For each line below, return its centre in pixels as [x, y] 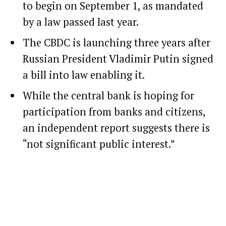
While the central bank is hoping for [108, 96]
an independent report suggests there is [116, 128]
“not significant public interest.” [99, 144]
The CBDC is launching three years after [117, 43]
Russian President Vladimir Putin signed [118, 59]
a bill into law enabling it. [84, 75]
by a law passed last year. [81, 22]
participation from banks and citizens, [114, 112]
